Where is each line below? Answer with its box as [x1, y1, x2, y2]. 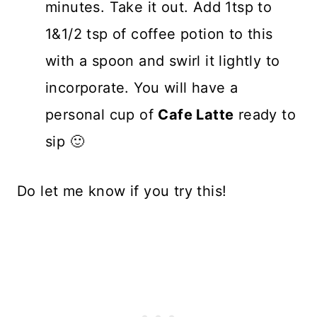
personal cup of [45, 105, 158, 123]
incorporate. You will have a [45, 79, 238, 96]
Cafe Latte [158, 105, 234, 123]
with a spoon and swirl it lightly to [45, 52, 280, 69]
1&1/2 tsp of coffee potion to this [45, 25, 273, 42]
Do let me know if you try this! [17, 182, 227, 200]
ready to [234, 105, 296, 123]
